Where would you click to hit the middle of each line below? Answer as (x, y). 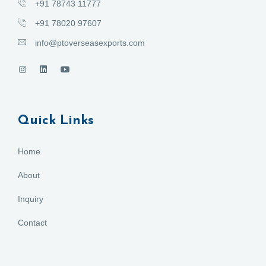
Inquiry (31, 199)
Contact (32, 223)
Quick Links (56, 121)
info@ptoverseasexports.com (90, 43)
